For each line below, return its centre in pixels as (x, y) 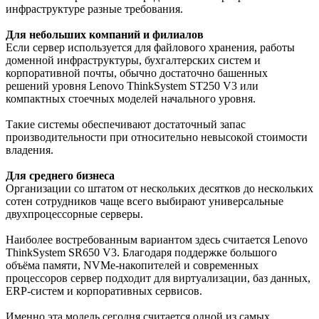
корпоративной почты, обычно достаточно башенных (137, 73)
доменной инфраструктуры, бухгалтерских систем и (133, 61)
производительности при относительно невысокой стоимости (157, 137)
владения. (30, 150)
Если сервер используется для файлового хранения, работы (150, 48)
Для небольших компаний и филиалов (105, 35)
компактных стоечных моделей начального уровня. (131, 99)
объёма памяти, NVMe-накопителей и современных (132, 266)
